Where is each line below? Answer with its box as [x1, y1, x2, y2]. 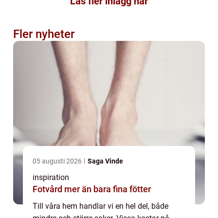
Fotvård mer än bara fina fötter [64, 183, 151, 194]
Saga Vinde [88, 157, 123, 165]
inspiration [33, 172, 69, 182]
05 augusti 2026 [33, 157, 83, 165]
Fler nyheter [13, 27, 74, 41]
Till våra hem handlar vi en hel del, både [33, 201, 168, 211]
